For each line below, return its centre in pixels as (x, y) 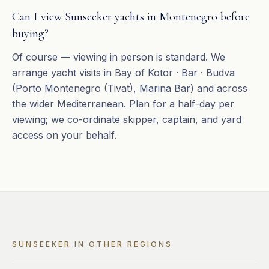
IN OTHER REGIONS (122, 244)
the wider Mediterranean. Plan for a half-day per (123, 104)
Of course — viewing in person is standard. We (119, 57)
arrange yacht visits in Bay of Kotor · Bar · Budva (123, 73)
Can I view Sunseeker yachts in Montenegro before (131, 17)
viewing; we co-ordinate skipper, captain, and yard (127, 119)
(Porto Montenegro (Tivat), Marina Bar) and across (130, 88)
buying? (30, 34)
